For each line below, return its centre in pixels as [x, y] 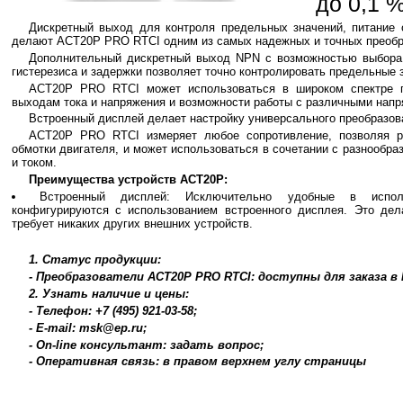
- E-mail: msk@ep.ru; [87, 327]
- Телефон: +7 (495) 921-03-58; [112, 310]
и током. [34, 163]
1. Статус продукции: [94, 260]
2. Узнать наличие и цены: [108, 294]
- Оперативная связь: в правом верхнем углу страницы [197, 362]
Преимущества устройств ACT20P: [128, 179]
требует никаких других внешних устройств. [132, 223]
